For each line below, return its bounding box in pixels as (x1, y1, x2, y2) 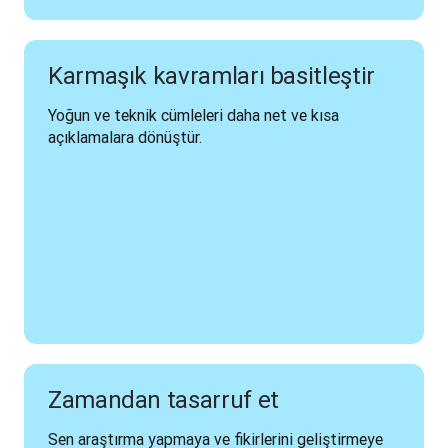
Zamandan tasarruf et (48, 385, 279, 414)
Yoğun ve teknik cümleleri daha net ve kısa (48, 105, 339, 125)
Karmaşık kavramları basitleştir (48, 61, 375, 90)
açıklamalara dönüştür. (48, 127, 202, 147)
